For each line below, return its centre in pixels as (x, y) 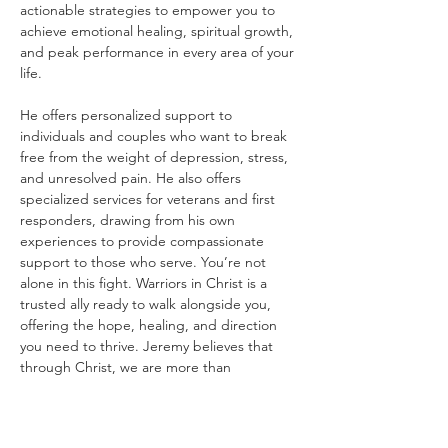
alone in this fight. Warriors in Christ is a (145, 283)
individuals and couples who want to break (155, 136)
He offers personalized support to (128, 115)
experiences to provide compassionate (144, 241)
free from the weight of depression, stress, (156, 157)
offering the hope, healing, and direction (150, 325)
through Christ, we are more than (127, 367)
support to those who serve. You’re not (145, 262)
